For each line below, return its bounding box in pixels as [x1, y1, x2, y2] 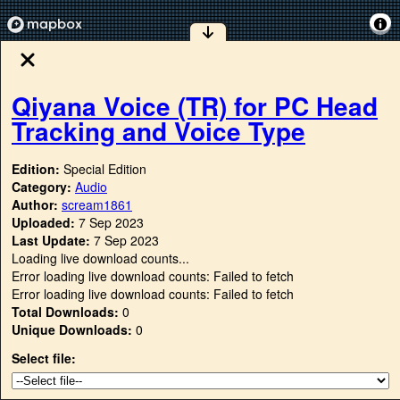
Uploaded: [12, 213, 75, 232]
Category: [12, 178, 75, 196]
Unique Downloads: [12, 321, 132, 339]
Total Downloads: [12, 303, 119, 321]
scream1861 [62, 196, 132, 214]
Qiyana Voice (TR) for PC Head [12, 87, 378, 124]
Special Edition [63, 160, 146, 179]
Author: [12, 196, 62, 214]
